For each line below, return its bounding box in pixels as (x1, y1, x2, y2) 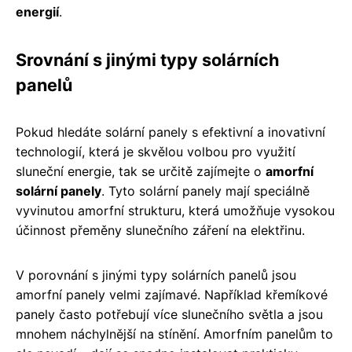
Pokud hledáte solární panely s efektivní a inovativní (16, 123, 325, 140)
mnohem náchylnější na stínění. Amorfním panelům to (16, 325, 333, 342)
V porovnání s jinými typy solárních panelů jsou (16, 266, 296, 283)
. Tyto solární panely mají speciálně (101, 182, 310, 199)
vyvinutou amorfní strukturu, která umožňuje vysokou (16, 202, 335, 218)
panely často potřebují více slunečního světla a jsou (16, 306, 323, 322)
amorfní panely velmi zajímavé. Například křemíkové (16, 286, 328, 302)
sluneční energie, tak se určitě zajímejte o (16, 163, 266, 179)
